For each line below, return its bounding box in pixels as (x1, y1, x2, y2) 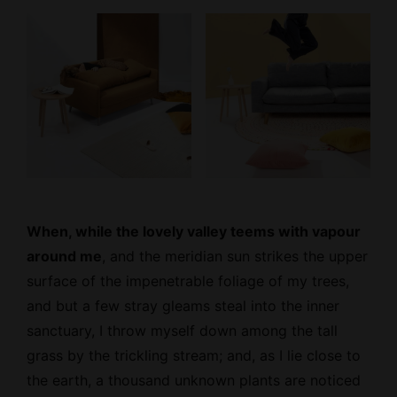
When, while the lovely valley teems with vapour (27, 222, 361, 240)
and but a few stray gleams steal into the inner (27, 296, 339, 315)
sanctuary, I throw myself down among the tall (27, 321, 338, 339)
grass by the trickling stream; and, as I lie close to (27, 346, 361, 364)
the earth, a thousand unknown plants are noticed (27, 370, 361, 389)
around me (27, 246, 102, 265)
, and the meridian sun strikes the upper (102, 246, 368, 265)
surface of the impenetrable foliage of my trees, (27, 271, 349, 290)
